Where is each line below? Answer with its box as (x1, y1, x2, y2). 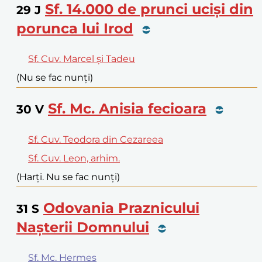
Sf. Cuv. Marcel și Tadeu (28, 53, 135, 65)
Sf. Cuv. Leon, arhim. (28, 153, 120, 164)
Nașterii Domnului (16, 219, 149, 236)
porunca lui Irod (16, 20, 133, 37)
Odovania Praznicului (43, 199, 199, 217)
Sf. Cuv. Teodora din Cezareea (28, 134, 163, 146)
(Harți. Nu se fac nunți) (16, 171, 120, 183)
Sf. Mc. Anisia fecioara (48, 100, 206, 118)
